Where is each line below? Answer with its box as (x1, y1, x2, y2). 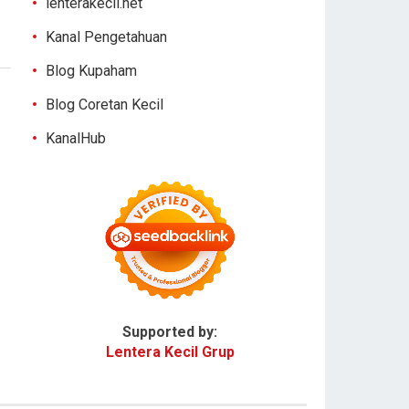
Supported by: (122, 323, 217, 341)
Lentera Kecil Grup (105, 343, 235, 361)
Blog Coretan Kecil (46, 96, 163, 113)
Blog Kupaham (46, 62, 137, 79)
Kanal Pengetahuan (46, 28, 167, 46)
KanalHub (46, 130, 106, 147)
